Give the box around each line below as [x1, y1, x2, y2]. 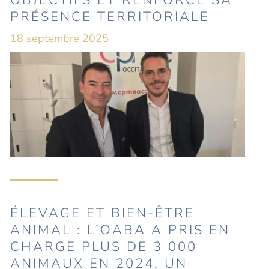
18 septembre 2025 [10, 31, 109, 46]
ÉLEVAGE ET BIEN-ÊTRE [10, 204, 195, 222]
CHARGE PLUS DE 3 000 [10, 237, 198, 256]
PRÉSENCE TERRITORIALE [10, 8, 210, 26]
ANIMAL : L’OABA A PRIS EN [10, 220, 231, 239]
